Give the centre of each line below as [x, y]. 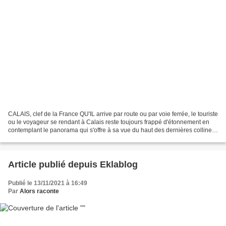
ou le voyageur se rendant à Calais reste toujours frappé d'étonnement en [109, 122]
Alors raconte [39, 191]
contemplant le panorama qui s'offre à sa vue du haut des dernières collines [111, 130]
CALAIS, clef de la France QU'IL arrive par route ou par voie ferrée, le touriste [113, 114]
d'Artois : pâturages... [37, 138]
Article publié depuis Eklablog [119, 165]
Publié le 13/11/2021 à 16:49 [48, 183]
